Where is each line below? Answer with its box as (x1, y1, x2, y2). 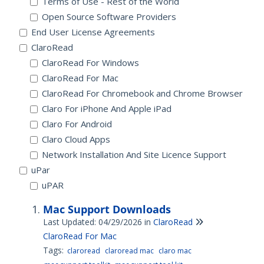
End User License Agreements (31, 26, 155, 38)
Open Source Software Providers (42, 11, 176, 22)
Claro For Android (42, 118, 112, 130)
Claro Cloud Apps (42, 133, 110, 145)
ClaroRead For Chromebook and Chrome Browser (42, 87, 243, 99)
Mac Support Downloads (43, 202, 171, 216)
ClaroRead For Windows (42, 57, 139, 68)
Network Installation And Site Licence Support (42, 148, 226, 160)
